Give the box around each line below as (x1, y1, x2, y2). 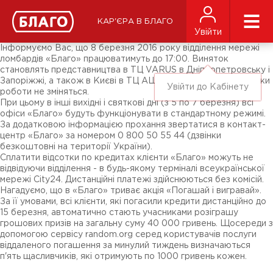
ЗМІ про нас (12, 9, 63, 16)
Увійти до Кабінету (167, 83, 249, 91)
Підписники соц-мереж (12, 18, 110, 25)
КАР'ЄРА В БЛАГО (97, 18, 173, 25)
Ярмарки (12, 26, 49, 34)
